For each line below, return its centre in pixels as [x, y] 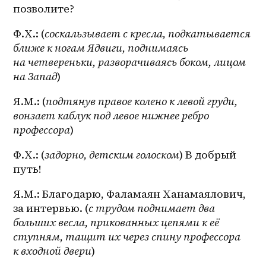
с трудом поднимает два [152, 208]
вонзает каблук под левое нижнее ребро [111, 116]
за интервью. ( [51, 208]
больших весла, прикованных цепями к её [116, 223]
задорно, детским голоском [112, 155]
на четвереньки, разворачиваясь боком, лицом [130, 62]
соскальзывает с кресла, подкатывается [148, 34]
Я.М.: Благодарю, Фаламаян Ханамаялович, [130, 194]
